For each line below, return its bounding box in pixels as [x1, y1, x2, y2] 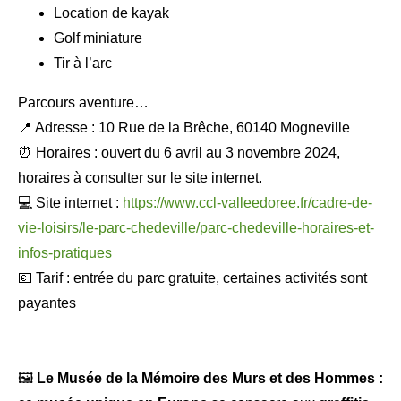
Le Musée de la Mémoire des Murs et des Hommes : [33, 371, 383, 386]
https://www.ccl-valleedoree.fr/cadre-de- [123, 195, 372, 210]
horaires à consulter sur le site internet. [18, 170, 262, 185]
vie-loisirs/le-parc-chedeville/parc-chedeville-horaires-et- [18, 220, 374, 235]
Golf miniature [54, 30, 142, 46]
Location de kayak [54, 5, 169, 21]
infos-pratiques [18, 245, 112, 260]
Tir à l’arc [54, 55, 112, 71]
